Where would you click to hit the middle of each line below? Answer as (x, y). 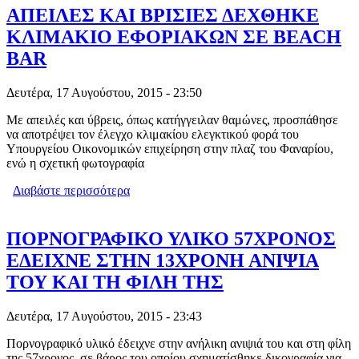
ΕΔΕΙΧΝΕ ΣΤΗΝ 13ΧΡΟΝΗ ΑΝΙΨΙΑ (163, 261)
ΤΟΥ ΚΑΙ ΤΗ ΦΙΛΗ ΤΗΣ (115, 282)
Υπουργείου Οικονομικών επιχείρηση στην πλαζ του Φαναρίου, (170, 149)
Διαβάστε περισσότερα (71, 191)
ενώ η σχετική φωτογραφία (75, 163)
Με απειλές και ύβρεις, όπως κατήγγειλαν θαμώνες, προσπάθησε (172, 120)
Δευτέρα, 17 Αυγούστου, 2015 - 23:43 (104, 317)
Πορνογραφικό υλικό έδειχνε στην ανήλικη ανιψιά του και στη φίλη (179, 344)
